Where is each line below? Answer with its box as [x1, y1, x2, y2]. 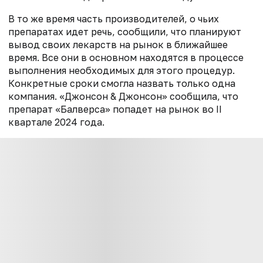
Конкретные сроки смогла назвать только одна [8, 77, 235, 89]
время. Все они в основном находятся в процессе [8, 51, 244, 63]
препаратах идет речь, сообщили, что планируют [8, 25, 241, 38]
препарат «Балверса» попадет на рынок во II [8, 103, 222, 115]
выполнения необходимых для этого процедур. [8, 64, 235, 76]
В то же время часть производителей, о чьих [8, 12, 219, 25]
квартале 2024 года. [8, 116, 104, 128]
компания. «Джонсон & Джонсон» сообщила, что [8, 90, 238, 102]
